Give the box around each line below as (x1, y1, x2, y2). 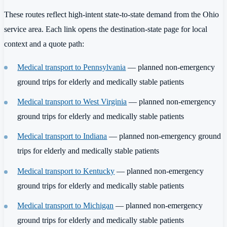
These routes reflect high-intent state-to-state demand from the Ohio (4, 10, 219, 20)
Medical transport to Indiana (17, 131, 107, 141)
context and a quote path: (4, 39, 84, 49)
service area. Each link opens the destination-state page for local (4, 24, 207, 34)
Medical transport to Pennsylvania (17, 62, 126, 72)
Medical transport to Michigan (17, 201, 114, 211)
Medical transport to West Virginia (17, 96, 127, 106)
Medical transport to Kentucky (17, 166, 115, 176)
